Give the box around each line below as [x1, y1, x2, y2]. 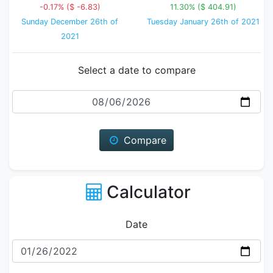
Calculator [106, 182, 191, 202]
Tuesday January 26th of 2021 [147, 17, 260, 26]
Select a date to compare [77, 64, 196, 76]
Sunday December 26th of [21, 17, 118, 26]
